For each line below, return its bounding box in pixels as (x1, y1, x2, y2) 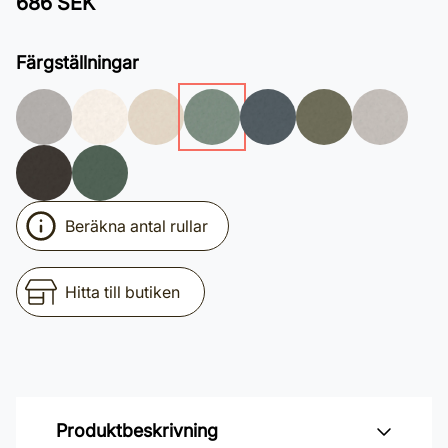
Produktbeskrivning (56, 420, 218, 441)
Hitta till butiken (65, 282, 180, 302)
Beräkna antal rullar (65, 216, 208, 236)
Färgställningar (16, 52, 139, 73)
